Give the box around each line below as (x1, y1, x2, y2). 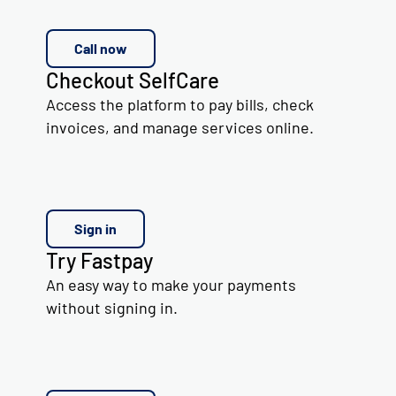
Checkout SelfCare (46, 66, 219, 93)
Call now (74, 39, 127, 57)
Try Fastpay (46, 247, 153, 273)
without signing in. (46, 297, 178, 317)
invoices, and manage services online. (46, 117, 314, 137)
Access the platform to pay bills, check (46, 94, 314, 114)
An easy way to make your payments (46, 274, 296, 294)
